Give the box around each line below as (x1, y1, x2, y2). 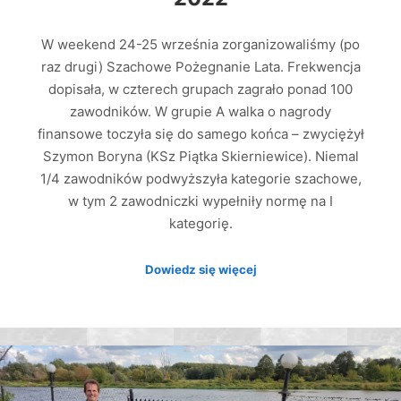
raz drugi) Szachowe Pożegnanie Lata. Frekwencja (40, 58, 361, 76)
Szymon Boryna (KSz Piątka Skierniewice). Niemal (42, 148, 359, 166)
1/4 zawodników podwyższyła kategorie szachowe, (39, 170, 362, 188)
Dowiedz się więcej (144, 261, 257, 277)
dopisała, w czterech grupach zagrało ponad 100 (48, 81, 353, 98)
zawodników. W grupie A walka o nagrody (70, 103, 331, 121)
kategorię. (168, 215, 233, 233)
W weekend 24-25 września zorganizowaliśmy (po (41, 36, 360, 54)
